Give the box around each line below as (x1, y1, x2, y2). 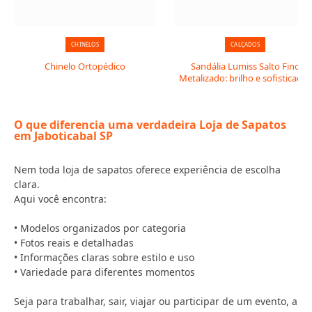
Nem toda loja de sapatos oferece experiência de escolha (14, 163, 281, 176)
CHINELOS (71, 40, 99, 48)
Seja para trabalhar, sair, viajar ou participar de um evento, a (14, 295, 297, 308)
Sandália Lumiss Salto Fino (190, 60, 300, 72)
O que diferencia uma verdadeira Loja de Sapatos (14, 117, 286, 132)
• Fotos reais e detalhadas (14, 236, 134, 249)
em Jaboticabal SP (14, 128, 113, 143)
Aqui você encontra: (14, 192, 107, 205)
